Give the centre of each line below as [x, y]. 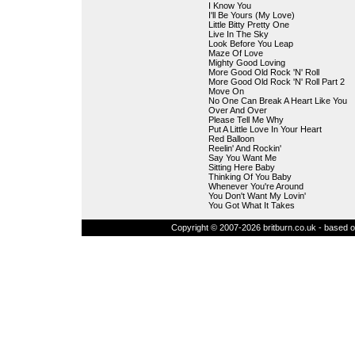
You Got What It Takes [251, 205]
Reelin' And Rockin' [244, 148]
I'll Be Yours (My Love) [251, 15]
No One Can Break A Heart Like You [277, 101]
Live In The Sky [238, 34]
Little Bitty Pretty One [248, 25]
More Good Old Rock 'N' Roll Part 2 [276, 82]
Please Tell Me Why [246, 120]
